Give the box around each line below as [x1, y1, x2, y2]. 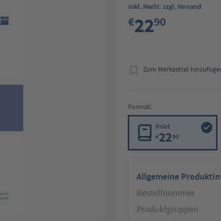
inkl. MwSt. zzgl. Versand [128, 1, 201, 11]
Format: [128, 102, 151, 111]
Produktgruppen [137, 203, 198, 215]
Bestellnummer [137, 186, 195, 198]
